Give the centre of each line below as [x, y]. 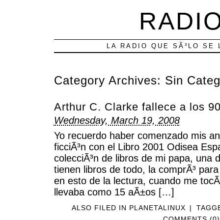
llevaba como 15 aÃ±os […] [114, 192]
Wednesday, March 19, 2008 [117, 121]
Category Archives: [109, 81]
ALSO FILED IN [101, 207]
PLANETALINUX [158, 207]
